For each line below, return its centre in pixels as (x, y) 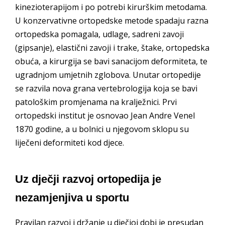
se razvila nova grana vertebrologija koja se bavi (106, 89)
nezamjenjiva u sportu (72, 198)
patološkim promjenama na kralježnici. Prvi (96, 102)
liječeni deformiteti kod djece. (70, 143)
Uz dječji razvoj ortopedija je (88, 179)
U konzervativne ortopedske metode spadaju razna (112, 21)
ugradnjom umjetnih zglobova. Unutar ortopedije (108, 75)
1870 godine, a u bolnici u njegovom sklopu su (102, 129)
